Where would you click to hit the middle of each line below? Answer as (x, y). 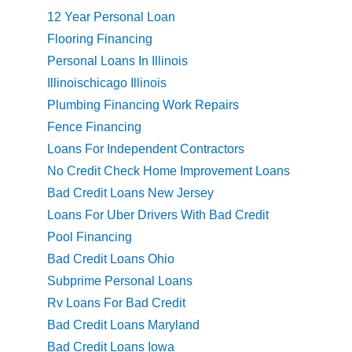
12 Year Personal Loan (111, 17)
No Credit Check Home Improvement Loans (169, 171)
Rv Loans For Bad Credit (116, 303)
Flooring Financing (100, 39)
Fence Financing (94, 127)
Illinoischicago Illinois (107, 83)
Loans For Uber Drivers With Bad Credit (158, 215)
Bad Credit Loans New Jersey (130, 193)
